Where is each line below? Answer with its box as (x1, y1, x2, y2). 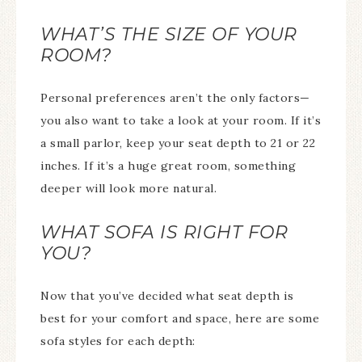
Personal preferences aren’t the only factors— (40, 90, 310, 105)
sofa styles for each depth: (40, 334, 196, 348)
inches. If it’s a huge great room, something (40, 158, 296, 173)
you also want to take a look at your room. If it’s (40, 113, 321, 128)
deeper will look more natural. (40, 181, 217, 196)
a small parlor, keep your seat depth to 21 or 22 (40, 136, 315, 150)
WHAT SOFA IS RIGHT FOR (40, 221, 288, 243)
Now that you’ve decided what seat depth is (40, 288, 293, 303)
